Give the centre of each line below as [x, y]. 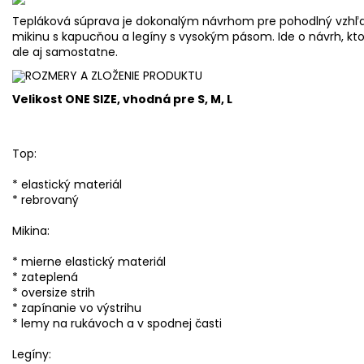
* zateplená [45, 277]
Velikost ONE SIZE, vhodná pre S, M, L [122, 99]
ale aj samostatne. [65, 52]
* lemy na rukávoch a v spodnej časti [117, 323]
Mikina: [31, 230]
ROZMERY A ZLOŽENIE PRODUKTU [114, 75]
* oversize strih [54, 292]
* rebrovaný [45, 199]
